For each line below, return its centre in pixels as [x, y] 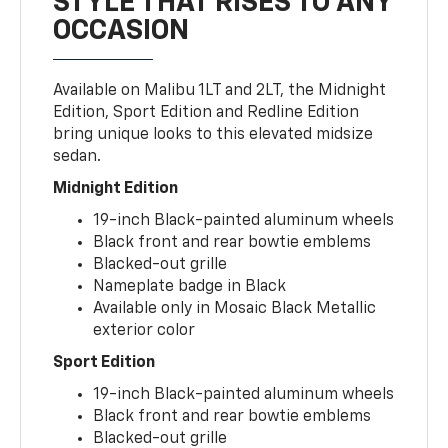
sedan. [77, 157]
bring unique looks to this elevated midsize [213, 135]
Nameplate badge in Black [190, 287]
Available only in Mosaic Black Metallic [235, 309]
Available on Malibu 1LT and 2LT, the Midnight [220, 91]
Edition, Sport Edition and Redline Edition [206, 113]
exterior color [144, 331]
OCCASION [121, 31]
